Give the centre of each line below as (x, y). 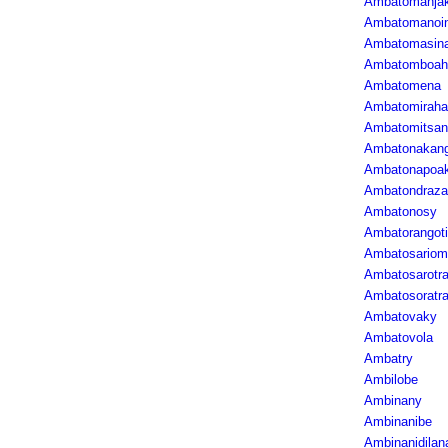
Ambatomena (402, 85)
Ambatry (388, 358)
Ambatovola (398, 337)
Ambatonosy (400, 211)
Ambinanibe (397, 421)
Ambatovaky (400, 316)
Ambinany (392, 400)
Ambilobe (390, 379)
